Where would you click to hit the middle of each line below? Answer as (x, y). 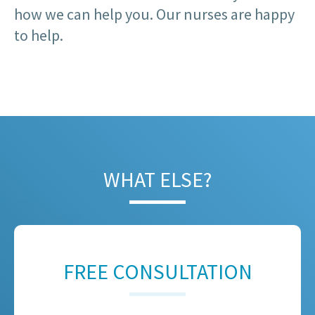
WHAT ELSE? (157, 180)
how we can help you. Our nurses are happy (154, 14)
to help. (39, 36)
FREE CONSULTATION (157, 272)
